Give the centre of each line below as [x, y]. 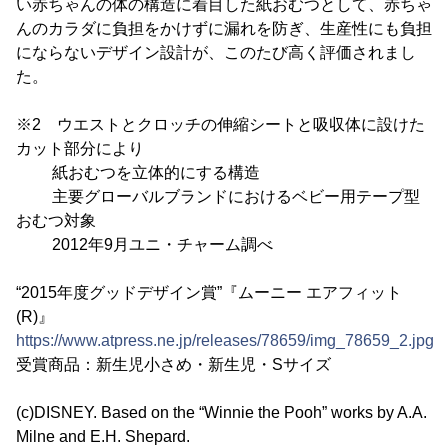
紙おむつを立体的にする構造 [138, 172]
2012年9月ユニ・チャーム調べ [144, 244]
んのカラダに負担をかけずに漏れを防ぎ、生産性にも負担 [224, 28]
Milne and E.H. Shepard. [103, 436]
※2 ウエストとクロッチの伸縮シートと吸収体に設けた [220, 124]
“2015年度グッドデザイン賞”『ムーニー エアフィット [209, 292]
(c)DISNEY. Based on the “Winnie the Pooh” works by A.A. [221, 412]
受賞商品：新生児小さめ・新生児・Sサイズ [173, 364]
